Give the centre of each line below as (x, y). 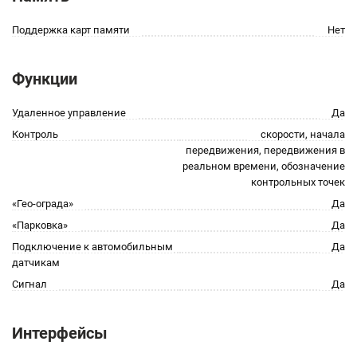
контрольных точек (298, 182)
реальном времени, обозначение (264, 166)
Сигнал (29, 284)
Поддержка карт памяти (71, 30)
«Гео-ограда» (43, 204)
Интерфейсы (60, 333)
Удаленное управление (69, 113)
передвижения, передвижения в (265, 150)
